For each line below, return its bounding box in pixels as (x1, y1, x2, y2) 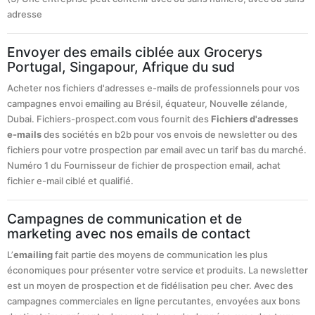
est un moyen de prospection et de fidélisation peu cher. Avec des (7, 280, 293, 292)
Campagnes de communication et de (7, 210, 242, 228)
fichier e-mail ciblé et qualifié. (7, 175, 134, 187)
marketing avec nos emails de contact (7, 225, 250, 243)
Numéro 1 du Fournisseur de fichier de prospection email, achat (7, 160, 281, 172)
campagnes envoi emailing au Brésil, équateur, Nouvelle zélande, (7, 98, 288, 110)
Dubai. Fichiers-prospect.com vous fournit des (7, 113, 211, 125)
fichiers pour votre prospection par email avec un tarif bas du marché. (7, 144, 307, 156)
